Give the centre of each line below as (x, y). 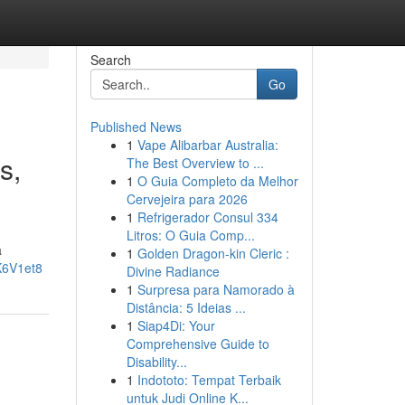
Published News (136, 127)
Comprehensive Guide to (198, 344)
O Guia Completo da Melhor (217, 181)
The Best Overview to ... (195, 163)
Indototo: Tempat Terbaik (209, 380)
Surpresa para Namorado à (216, 289)
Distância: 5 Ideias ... (186, 307)
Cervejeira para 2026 (187, 199)
